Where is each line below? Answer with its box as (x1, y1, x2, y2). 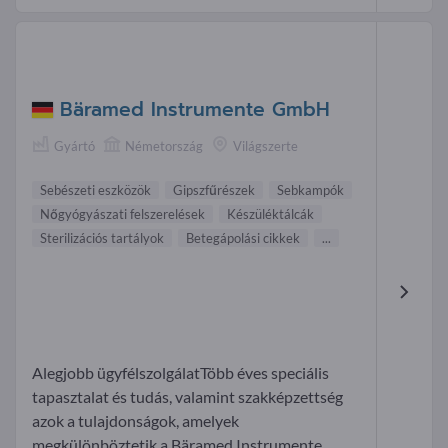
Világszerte (233, 138, 298, 155)
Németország (125, 138, 203, 155)
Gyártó (54, 138, 95, 155)
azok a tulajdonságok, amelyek (32, 411, 239, 431)
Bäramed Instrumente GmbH (60, 95, 330, 125)
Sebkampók (277, 182, 344, 199)
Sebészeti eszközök (40, 182, 151, 199)
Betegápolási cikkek (186, 230, 300, 247)
